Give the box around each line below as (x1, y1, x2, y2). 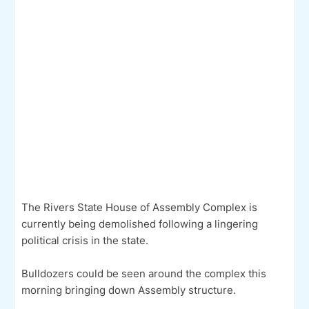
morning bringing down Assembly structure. (21, 283, 236, 297)
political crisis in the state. (21, 233, 148, 247)
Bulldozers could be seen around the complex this (21, 266, 266, 280)
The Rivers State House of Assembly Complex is (21, 200, 257, 214)
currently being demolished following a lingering (21, 217, 258, 230)
